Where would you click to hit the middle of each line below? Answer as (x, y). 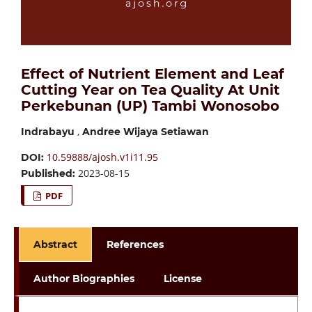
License (183, 279)
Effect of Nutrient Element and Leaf (152, 74)
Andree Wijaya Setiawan (145, 132)
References (135, 245)
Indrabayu (47, 132)
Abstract (55, 245)
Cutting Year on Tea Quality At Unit (150, 90)
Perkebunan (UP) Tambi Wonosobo (150, 106)
